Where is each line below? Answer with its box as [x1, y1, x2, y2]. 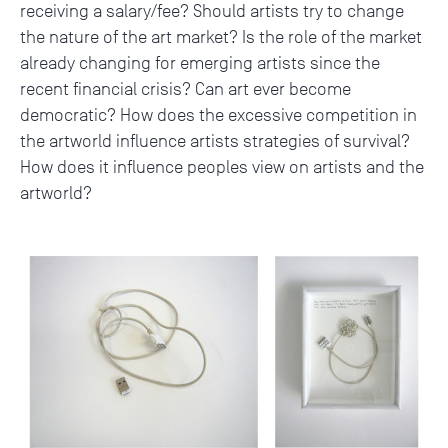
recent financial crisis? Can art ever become [20, 78, 351, 99]
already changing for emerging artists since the [20, 52, 380, 73]
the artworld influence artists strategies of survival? [20, 130, 410, 151]
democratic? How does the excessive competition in [20, 104, 417, 125]
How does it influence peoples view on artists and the [20, 156, 424, 177]
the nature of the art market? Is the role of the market [20, 26, 422, 47]
